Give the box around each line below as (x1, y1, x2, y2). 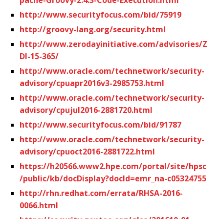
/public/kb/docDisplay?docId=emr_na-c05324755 (20, 173, 206, 184)
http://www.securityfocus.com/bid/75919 (20, 9, 181, 20)
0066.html (20, 199, 58, 211)
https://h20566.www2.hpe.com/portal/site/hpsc (20, 160, 206, 172)
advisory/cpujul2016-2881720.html (20, 104, 153, 115)
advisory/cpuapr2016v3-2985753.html (20, 77, 164, 88)
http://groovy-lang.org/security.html (20, 23, 166, 35)
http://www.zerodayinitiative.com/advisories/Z (20, 38, 207, 49)
